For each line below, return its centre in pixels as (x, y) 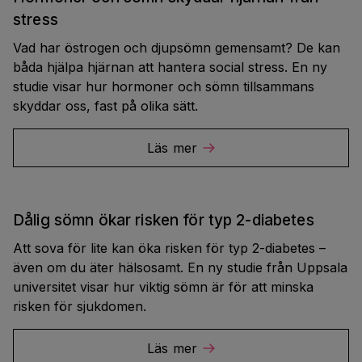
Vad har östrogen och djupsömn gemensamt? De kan (177, 48)
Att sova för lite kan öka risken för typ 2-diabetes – (169, 248)
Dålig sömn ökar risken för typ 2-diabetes (164, 220)
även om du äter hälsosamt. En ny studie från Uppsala (180, 267)
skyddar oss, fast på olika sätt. (105, 106)
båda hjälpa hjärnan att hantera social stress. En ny (170, 67)
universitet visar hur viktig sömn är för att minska (163, 287)
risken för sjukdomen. (80, 306)
